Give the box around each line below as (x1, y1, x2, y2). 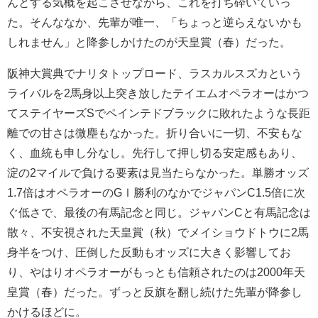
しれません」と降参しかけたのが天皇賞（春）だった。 (7, 35, 291, 48)
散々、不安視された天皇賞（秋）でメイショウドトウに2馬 (7, 226, 309, 238)
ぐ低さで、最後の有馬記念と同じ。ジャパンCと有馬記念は (7, 206, 311, 218)
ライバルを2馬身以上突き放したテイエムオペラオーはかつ (7, 87, 309, 99)
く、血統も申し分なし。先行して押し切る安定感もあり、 (7, 146, 302, 158)
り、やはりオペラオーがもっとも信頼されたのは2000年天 (7, 265, 305, 278)
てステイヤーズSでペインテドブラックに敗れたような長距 (7, 106, 310, 119)
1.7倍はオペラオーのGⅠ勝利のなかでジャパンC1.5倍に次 (7, 186, 305, 198)
